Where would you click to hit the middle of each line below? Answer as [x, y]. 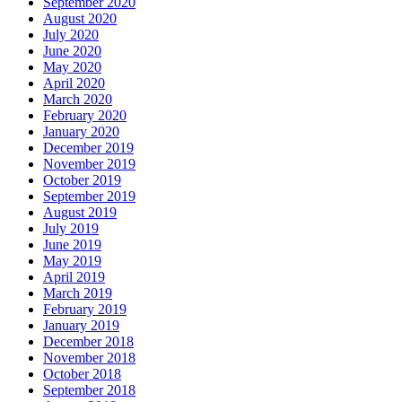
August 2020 [80, 19]
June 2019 [72, 245]
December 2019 [88, 148]
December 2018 [88, 342]
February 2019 [85, 310]
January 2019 [81, 326]
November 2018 [89, 358]
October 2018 [82, 374]
